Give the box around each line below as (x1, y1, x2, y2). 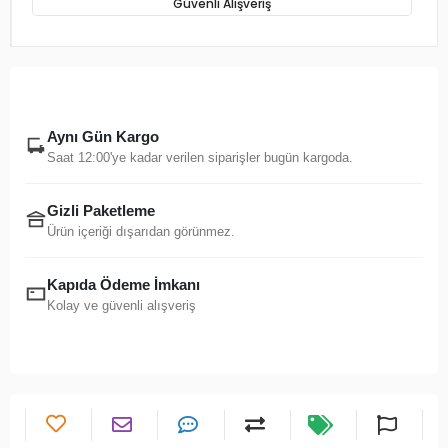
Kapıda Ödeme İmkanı (47, 275, 200, 293)
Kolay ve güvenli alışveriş (47, 297, 196, 313)
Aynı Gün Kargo (47, 127, 159, 145)
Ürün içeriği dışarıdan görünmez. (47, 223, 235, 239)
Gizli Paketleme (47, 201, 155, 219)
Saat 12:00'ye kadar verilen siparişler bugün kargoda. (47, 149, 353, 165)
